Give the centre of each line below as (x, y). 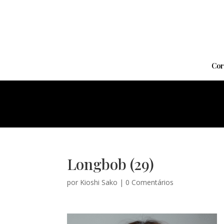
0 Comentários (150, 182)
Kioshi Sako (99, 182)
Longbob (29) (111, 164)
